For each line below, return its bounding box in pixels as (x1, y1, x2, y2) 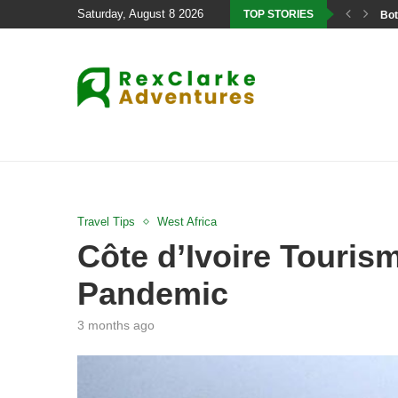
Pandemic (77, 275, 228, 312)
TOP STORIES (243, 8, 314, 20)
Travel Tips (77, 215, 135, 228)
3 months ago (77, 318, 155, 332)
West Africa (157, 215, 217, 228)
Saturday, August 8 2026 (77, 7, 203, 20)
